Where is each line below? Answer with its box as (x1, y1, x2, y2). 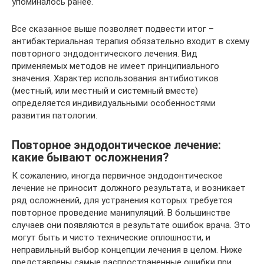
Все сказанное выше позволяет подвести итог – (12, 24, 214, 34)
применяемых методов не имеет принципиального (12, 61, 219, 71)
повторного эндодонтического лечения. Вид (12, 48, 197, 59)
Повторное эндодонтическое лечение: (12, 138, 221, 153)
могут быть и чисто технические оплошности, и (12, 232, 210, 243)
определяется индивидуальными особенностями (12, 98, 216, 108)
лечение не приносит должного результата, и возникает (12, 183, 246, 193)
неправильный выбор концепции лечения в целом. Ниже (12, 245, 242, 255)
